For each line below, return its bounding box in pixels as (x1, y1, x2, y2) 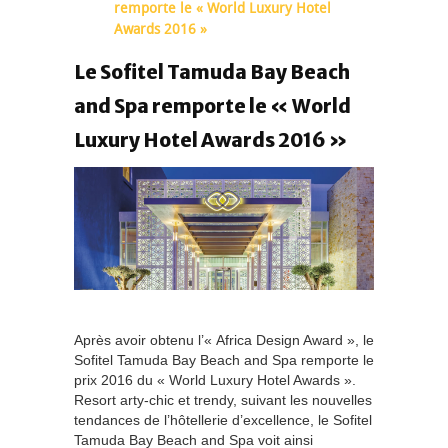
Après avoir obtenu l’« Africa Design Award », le (74, 331, 374, 348)
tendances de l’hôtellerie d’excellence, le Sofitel (74, 411, 372, 428)
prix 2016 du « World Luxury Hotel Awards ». (74, 371, 356, 388)
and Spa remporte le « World (74, 94, 351, 119)
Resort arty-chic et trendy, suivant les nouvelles (74, 391, 372, 408)
